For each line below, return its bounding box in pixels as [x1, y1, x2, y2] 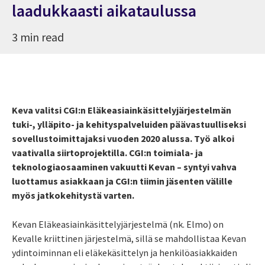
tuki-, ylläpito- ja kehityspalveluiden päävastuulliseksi [12, 118, 246, 130]
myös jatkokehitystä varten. [12, 189, 136, 201]
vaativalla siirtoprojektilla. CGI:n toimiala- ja [12, 146, 203, 159]
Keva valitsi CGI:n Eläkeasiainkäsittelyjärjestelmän [12, 104, 231, 116]
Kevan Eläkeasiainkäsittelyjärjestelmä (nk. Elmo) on [12, 218, 224, 230]
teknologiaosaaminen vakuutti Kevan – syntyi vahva [12, 160, 237, 173]
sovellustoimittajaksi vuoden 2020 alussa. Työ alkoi [12, 132, 234, 144]
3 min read [12, 29, 64, 44]
